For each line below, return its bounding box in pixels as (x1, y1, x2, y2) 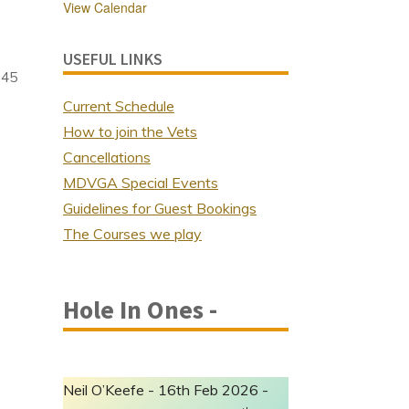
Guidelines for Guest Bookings (63, 199, 257, 217)
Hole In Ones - (63, 293, 217, 326)
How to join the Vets (63, 122, 197, 141)
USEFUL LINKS (63, 48, 163, 69)
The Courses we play (63, 225, 202, 243)
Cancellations (63, 148, 151, 166)
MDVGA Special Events (63, 173, 218, 192)
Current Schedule (63, 97, 174, 115)
